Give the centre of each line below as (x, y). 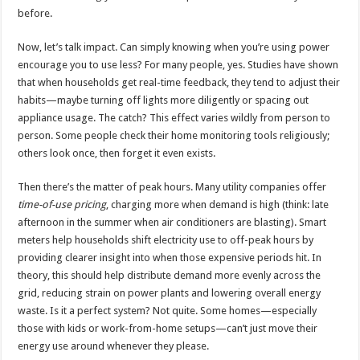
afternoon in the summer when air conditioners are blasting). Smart (172, 222)
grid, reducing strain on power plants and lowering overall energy (170, 292)
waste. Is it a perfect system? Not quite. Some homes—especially (168, 310)
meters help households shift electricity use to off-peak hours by (166, 239)
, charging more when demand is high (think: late (218, 204)
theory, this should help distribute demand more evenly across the (170, 275)
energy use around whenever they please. (114, 346)
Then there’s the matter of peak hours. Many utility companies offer (172, 186)
